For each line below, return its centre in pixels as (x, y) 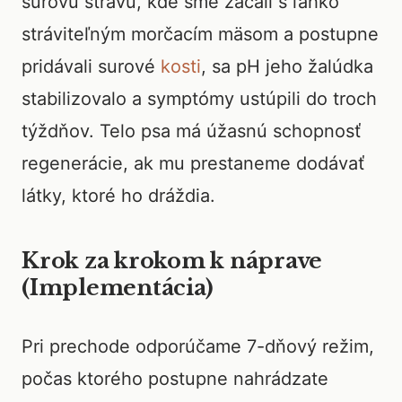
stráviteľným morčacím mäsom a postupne (200, 34)
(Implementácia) (118, 288)
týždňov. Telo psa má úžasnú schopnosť (191, 131)
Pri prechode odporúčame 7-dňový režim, (198, 346)
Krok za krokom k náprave (172, 261)
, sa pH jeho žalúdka (287, 66)
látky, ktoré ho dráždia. (118, 196)
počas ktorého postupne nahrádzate (175, 379)
